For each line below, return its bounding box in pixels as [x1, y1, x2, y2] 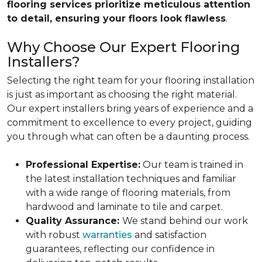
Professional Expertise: [26, 159, 140, 170]
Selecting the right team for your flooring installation [7, 75, 254, 86]
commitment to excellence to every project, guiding [7, 117, 252, 128]
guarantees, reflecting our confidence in [26, 243, 215, 254]
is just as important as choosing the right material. [7, 89, 237, 100]
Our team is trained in [140, 159, 243, 170]
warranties [82, 229, 132, 240]
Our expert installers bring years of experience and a [7, 103, 253, 114]
